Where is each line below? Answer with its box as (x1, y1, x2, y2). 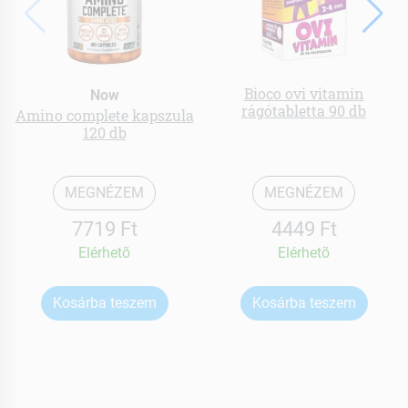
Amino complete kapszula (15, 105, 194, 125)
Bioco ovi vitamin (243, 83, 364, 103)
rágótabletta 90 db (241, 100, 366, 120)
